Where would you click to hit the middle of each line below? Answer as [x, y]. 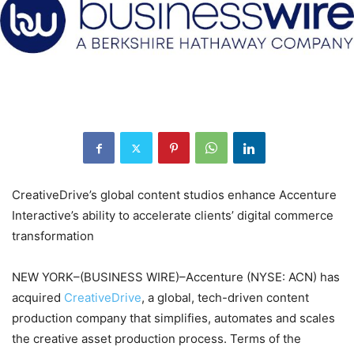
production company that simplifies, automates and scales [173, 318]
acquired [38, 298]
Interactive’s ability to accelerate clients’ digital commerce [173, 216]
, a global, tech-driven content [225, 298]
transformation [53, 236]
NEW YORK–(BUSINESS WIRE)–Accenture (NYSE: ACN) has [176, 277]
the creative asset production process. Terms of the [156, 339]
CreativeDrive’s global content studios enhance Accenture [174, 195]
